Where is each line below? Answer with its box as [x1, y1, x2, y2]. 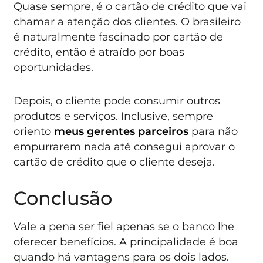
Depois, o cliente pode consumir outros [14, 94, 221, 107]
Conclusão [14, 187, 113, 210]
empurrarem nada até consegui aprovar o [14, 140, 235, 153]
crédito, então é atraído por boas [14, 46, 185, 59]
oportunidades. [14, 61, 94, 74]
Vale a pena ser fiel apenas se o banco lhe [14, 220, 235, 233]
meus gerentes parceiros [54, 124, 189, 137]
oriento [14, 124, 55, 137]
